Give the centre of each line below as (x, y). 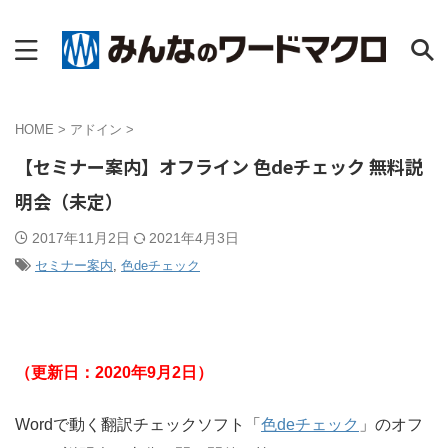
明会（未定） (69, 201)
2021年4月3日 (194, 238)
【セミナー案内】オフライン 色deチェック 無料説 (219, 166)
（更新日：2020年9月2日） (114, 372)
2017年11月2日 (83, 238)
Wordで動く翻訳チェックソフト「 (138, 424)
